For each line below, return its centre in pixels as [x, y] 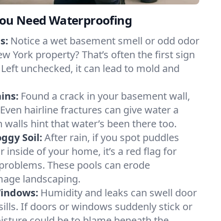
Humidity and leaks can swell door [119, 193]
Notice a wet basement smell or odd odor [105, 41]
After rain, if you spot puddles [112, 137]
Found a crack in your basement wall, [105, 96]
